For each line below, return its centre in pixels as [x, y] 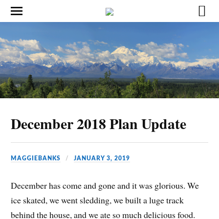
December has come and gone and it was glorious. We [105, 186]
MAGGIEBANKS [36, 159]
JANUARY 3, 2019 [102, 159]
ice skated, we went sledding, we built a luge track [98, 200]
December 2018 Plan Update [99, 124]
